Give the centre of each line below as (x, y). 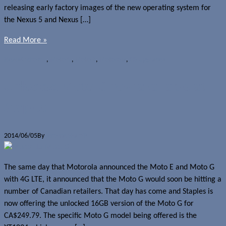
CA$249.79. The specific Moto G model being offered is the (100, 216)
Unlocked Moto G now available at (105, 88)
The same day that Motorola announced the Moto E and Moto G (109, 168)
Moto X (86, 60)
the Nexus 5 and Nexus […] (47, 20)
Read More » (25, 40)
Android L (33, 60)
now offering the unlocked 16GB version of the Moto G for (99, 204)
